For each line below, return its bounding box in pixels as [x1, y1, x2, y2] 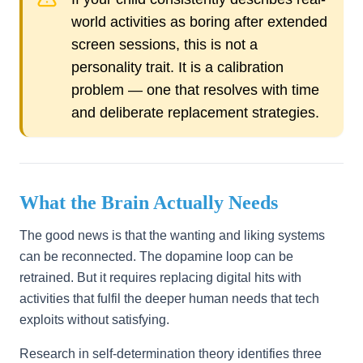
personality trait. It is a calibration [71, 59, 284, 75]
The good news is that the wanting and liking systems [19, 228, 325, 242]
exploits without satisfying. [19, 313, 169, 327]
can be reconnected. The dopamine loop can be [19, 250, 293, 263]
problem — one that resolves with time [71, 82, 319, 98]
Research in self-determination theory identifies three [19, 347, 322, 361]
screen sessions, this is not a [71, 36, 258, 53]
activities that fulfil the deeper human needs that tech [19, 292, 319, 305]
